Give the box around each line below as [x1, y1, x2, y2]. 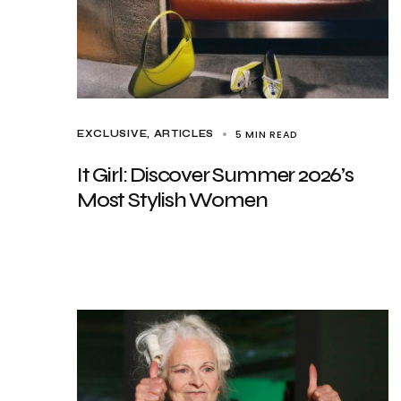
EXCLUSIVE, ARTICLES [77, 128, 215, 140]
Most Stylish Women [77, 187, 268, 213]
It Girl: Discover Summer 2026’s [77, 162, 354, 188]
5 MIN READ [235, 127, 298, 141]
